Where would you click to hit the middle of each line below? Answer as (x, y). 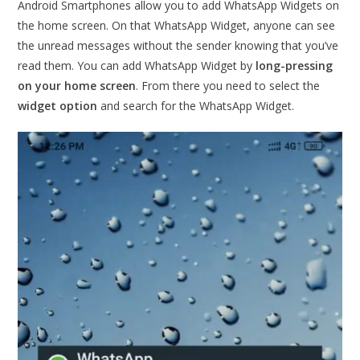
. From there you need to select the (228, 85)
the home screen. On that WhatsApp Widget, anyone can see (177, 25)
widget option (58, 105)
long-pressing (295, 65)
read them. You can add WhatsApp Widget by (137, 65)
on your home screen (77, 85)
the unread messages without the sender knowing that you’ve (178, 45)
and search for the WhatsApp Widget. (196, 105)
